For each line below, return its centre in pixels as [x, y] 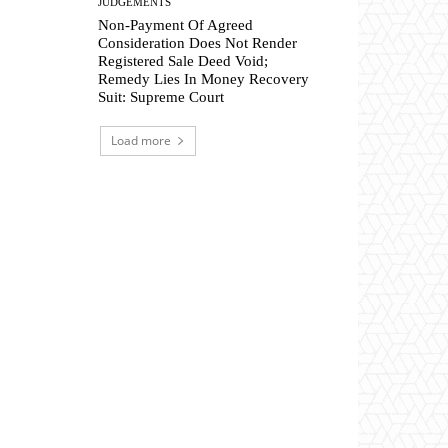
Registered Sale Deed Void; [183, 60]
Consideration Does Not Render [198, 42]
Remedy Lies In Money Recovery [204, 78]
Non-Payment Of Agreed [176, 24]
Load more [141, 140]
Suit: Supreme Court [161, 96]
